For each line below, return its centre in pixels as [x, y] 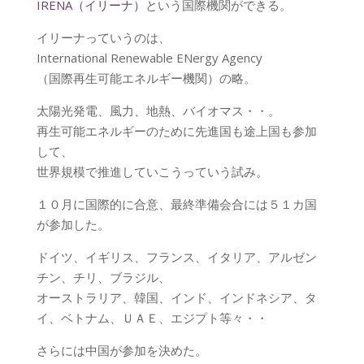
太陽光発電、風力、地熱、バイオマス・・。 [158, 110]
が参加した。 [73, 224]
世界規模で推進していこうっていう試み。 [152, 171]
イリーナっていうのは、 [103, 37]
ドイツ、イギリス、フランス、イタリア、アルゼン [176, 257]
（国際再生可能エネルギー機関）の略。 [146, 78]
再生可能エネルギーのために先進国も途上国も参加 [176, 131]
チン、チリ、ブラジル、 [103, 277]
